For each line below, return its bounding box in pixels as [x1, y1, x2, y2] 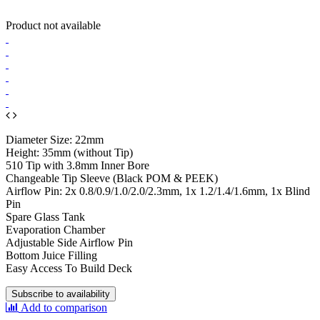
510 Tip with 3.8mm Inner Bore [6, 159, 149, 171]
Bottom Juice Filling [6, 249, 97, 261]
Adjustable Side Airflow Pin [6, 236, 133, 249]
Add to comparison [21, 301, 107, 314]
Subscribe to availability [11, 288, 110, 299]
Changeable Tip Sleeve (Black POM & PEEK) [6, 171, 218, 184]
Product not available [6, 19, 101, 31]
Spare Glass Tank [6, 210, 85, 223]
